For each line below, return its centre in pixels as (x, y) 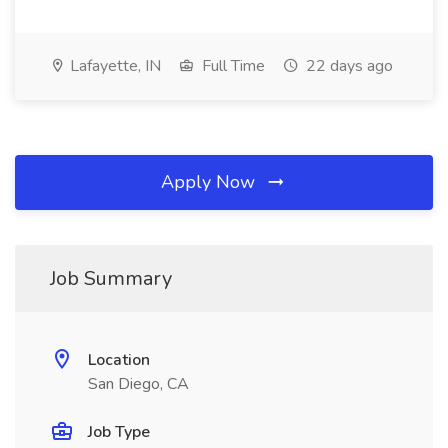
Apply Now (210, 182)
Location (119, 360)
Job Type (119, 432)
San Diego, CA (138, 384)
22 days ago (347, 66)
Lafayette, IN (113, 66)
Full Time (231, 66)
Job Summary (111, 278)
